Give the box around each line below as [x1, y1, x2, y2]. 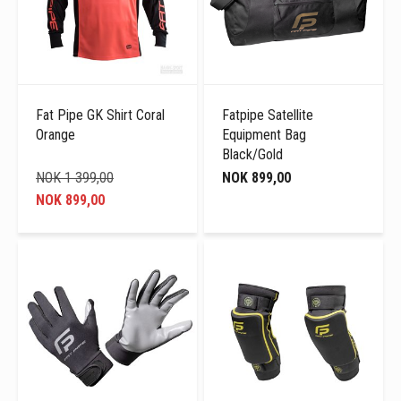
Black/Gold [222, 146, 284, 164]
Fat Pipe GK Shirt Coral [36, 107, 165, 124]
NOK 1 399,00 [36, 169, 114, 187]
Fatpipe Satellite [222, 107, 314, 124]
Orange [36, 126, 75, 144]
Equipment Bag [222, 126, 307, 144]
